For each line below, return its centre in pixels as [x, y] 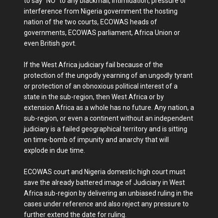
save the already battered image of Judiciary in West [104, 182]
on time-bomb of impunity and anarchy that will [96, 139]
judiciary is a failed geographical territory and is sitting [106, 129]
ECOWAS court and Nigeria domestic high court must [105, 172]
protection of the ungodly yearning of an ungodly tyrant [108, 75]
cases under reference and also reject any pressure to [106, 204]
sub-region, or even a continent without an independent [109, 118]
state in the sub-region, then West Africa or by [94, 97]
